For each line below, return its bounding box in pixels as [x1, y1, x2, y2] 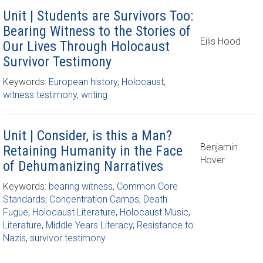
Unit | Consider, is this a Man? [3, 127, 172, 144]
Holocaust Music [120, 207, 188, 218]
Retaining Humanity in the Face [3, 143, 183, 159]
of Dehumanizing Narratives [3, 158, 163, 174]
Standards [3, 194, 45, 205]
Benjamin [200, 141, 238, 153]
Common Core [117, 181, 178, 192]
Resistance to [137, 220, 194, 231]
